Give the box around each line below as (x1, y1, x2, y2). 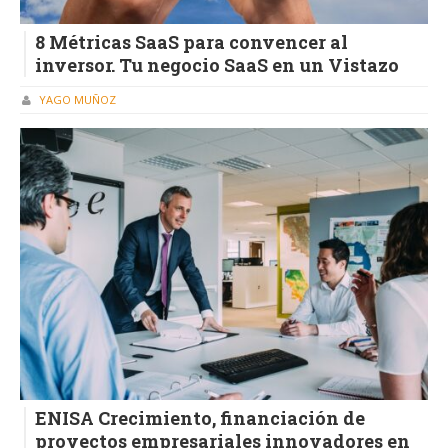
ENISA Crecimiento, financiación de (35, 405, 365, 430)
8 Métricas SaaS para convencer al (35, 30, 348, 55)
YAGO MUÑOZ (39, 91, 116, 107)
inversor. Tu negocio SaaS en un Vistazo (35, 53, 399, 78)
